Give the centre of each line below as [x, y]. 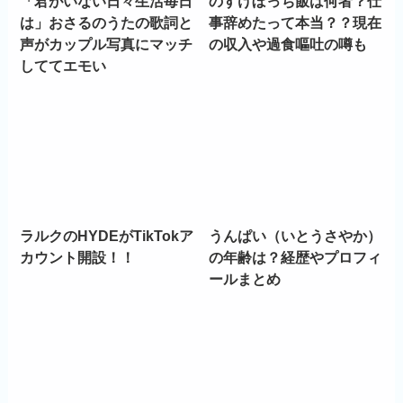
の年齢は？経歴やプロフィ [296, 258]
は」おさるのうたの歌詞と [107, 22]
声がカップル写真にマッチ [107, 44]
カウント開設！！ [78, 258]
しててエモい [63, 65]
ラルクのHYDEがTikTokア [107, 236]
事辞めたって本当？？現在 [296, 22]
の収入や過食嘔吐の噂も [288, 44]
